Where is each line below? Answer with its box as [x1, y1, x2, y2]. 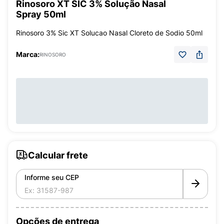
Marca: [16, 50, 39, 58]
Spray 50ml [16, 9, 66, 19]
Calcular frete [28, 149, 88, 160]
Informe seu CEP [24, 173, 79, 181]
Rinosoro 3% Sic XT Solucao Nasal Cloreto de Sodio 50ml [16, 28, 202, 37]
